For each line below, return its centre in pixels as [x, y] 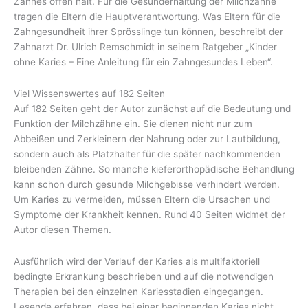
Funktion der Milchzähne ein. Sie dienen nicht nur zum [133, 123]
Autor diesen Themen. [63, 229]
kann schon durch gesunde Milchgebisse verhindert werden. [147, 184]
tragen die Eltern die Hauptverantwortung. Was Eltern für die [147, 16]
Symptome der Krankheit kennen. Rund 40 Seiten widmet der [150, 214]
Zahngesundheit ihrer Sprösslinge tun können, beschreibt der [148, 31]
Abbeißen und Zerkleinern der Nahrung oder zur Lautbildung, [147, 139]
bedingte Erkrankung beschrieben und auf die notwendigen [144, 276]
